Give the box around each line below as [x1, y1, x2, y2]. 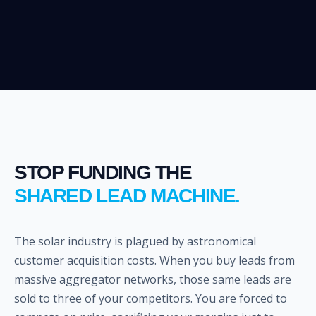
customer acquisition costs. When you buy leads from [14, 253, 295, 269]
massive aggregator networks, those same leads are [14, 272, 291, 288]
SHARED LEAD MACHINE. [14, 185, 240, 207]
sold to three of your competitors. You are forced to [14, 291, 287, 307]
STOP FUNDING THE [14, 162, 192, 184]
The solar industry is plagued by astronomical [14, 233, 256, 250]
